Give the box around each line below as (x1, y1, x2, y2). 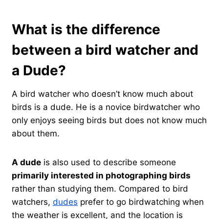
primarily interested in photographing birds (12, 170, 191, 180)
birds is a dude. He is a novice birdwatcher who (12, 102, 200, 112)
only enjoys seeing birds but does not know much (12, 115, 207, 125)
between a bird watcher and (12, 41, 198, 58)
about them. (12, 128, 60, 138)
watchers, (12, 197, 53, 207)
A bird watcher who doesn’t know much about (12, 88, 193, 99)
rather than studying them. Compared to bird (12, 183, 188, 194)
